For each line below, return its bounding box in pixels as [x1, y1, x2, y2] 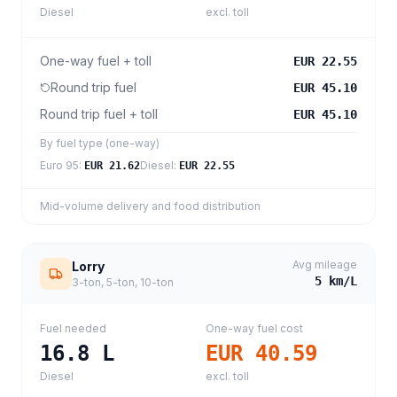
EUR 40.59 [206, 341, 317, 366]
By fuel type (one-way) [40, 136, 160, 150]
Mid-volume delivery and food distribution [40, 199, 261, 213]
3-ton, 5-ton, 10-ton [72, 276, 174, 289]
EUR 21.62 [84, 160, 140, 172]
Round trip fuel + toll [40, 106, 158, 121]
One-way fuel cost [206, 322, 303, 335]
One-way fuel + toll [40, 53, 152, 68]
